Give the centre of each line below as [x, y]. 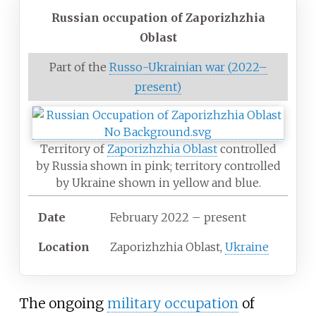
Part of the [79, 67]
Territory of [73, 149]
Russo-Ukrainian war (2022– [188, 67]
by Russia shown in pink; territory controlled [158, 166]
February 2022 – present [178, 218]
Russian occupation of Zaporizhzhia [158, 18]
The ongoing [63, 303]
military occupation [172, 303]
